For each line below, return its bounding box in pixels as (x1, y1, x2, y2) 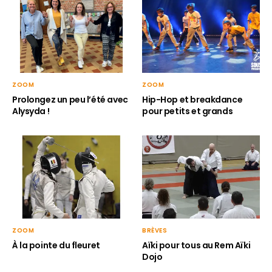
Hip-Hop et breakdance (142, 93, 243, 106)
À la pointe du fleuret (12, 239, 100, 251)
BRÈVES (142, 225, 167, 235)
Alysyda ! (12, 105, 50, 118)
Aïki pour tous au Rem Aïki (142, 239, 251, 251)
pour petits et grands (142, 105, 233, 118)
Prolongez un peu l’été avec (12, 93, 128, 106)
